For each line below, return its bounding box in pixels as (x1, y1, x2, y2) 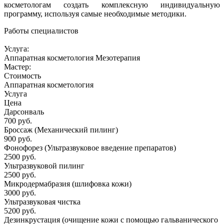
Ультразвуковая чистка (4, 197, 80, 206)
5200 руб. (4, 206, 36, 215)
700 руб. (4, 116, 32, 125)
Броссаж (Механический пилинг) (4, 125, 118, 134)
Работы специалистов (4, 26, 78, 35)
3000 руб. (4, 188, 36, 197)
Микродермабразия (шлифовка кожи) (4, 179, 131, 188)
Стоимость (4, 71, 41, 80)
